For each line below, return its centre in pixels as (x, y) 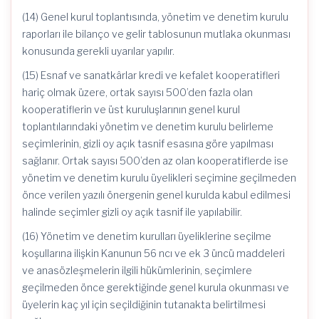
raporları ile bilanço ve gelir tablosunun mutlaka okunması (156, 34)
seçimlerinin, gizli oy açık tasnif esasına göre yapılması (148, 143)
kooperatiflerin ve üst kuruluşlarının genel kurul (131, 109)
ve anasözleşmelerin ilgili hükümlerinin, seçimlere (137, 270)
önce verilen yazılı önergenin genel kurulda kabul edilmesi (156, 195)
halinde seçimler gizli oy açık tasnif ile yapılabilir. (132, 212)
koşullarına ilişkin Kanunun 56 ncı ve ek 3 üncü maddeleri (153, 253)
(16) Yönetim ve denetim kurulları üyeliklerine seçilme (147, 236)
